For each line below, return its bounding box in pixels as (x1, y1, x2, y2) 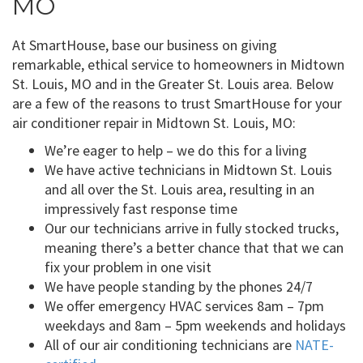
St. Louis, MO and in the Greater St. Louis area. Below (12, 74, 334, 93)
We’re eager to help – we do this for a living (45, 140, 307, 160)
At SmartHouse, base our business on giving (12, 35, 277, 54)
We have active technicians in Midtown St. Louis (45, 160, 332, 179)
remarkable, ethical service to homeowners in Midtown (12, 54, 344, 74)
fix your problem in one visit (45, 257, 211, 276)
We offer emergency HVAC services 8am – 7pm (45, 296, 324, 315)
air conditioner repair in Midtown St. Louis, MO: (12, 113, 296, 132)
